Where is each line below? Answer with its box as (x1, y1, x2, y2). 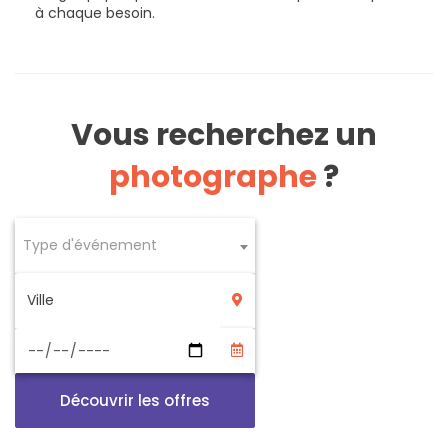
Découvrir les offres (60, 390, 210, 412)
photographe (109, 156, 317, 199)
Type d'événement (23, 235, 157, 256)
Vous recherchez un (71, 114, 377, 157)
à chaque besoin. (35, 3, 155, 24)
